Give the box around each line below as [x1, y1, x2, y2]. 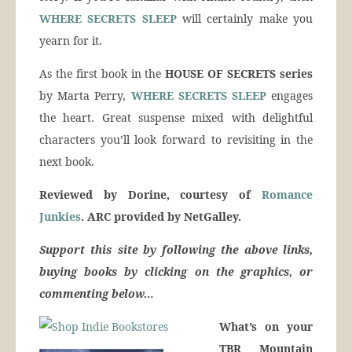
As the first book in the [39, 66, 162, 82]
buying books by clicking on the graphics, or [39, 264, 313, 280]
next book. [39, 154, 94, 170]
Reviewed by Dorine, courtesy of [39, 187, 262, 203]
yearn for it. [39, 33, 102, 49]
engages [266, 88, 313, 104]
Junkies [39, 209, 81, 225]
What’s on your [219, 319, 313, 335]
